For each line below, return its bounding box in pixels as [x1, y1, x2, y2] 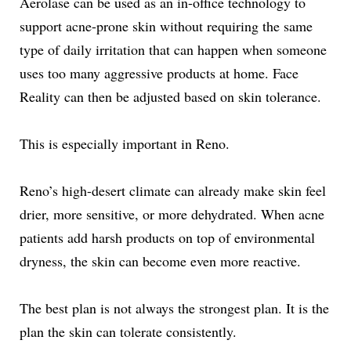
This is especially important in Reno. [20, 133, 230, 153]
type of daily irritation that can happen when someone [20, 39, 327, 59]
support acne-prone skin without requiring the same [20, 16, 313, 35]
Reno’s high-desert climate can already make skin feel [20, 180, 326, 200]
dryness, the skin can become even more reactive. [20, 251, 301, 270]
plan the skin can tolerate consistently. [20, 321, 237, 341]
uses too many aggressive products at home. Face [20, 63, 299, 82]
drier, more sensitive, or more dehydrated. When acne [20, 204, 324, 223]
